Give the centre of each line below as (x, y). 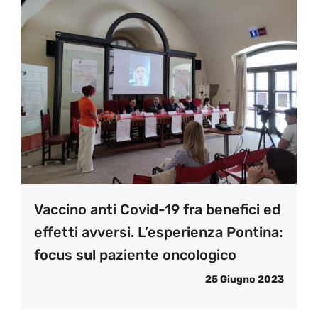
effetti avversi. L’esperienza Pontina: (158, 232)
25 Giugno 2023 (245, 280)
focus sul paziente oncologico (135, 255)
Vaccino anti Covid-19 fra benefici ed (157, 210)
